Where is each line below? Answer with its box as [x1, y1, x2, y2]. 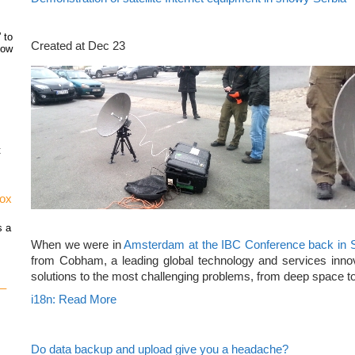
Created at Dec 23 [31, 40, 125, 53]
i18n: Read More [31, 293, 116, 307]
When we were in [31, 238, 124, 251]
